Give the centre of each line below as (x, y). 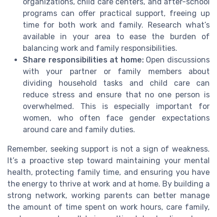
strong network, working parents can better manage (108, 195)
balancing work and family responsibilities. (100, 48)
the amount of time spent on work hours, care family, (108, 207)
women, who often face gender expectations (116, 118)
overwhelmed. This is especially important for (116, 106)
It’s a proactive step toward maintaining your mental (108, 160)
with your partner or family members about (116, 71)
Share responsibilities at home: (83, 60)
